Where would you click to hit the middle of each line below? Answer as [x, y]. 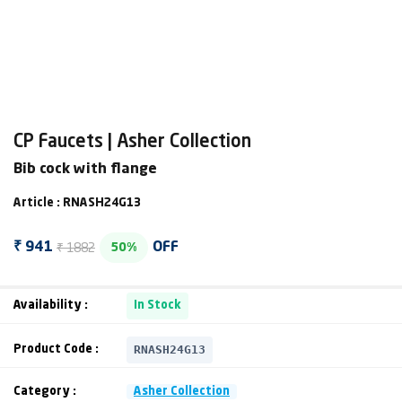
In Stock [157, 306]
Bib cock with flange [85, 170]
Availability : [51, 306]
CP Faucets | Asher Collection [132, 143]
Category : [45, 392]
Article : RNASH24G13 [77, 203]
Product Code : [56, 350]
